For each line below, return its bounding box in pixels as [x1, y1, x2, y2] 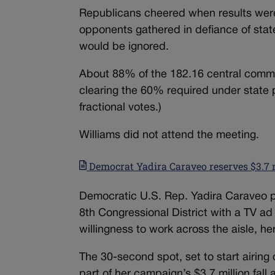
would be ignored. [79, 42, 169, 53]
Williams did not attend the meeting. [79, 130, 260, 141]
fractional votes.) [79, 103, 162, 114]
